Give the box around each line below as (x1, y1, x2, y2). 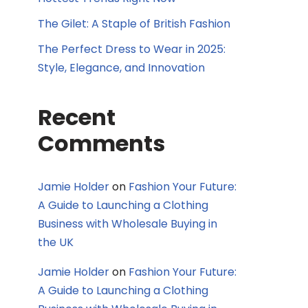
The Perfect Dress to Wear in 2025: (38, 41, 225, 57)
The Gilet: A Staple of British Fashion (38, 16, 230, 32)
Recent (38, 102, 115, 133)
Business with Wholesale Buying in (38, 216, 217, 232)
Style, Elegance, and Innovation (38, 60, 205, 76)
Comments (38, 128, 165, 159)
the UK (38, 234, 74, 250)
